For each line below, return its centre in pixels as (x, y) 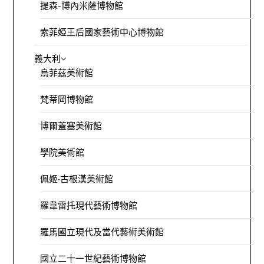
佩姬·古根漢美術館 (77, 179)
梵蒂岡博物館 (67, 99)
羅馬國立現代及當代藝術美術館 (102, 232)
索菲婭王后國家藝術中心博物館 (102, 32)
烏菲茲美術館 (67, 73)
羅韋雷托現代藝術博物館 (89, 205)
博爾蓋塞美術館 (71, 126)
